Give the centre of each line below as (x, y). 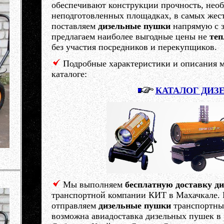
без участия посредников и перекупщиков (133, 47)
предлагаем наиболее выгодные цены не (130, 36)
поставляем (74, 26)
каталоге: (69, 74)
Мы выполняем (94, 184)
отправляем (75, 205)
